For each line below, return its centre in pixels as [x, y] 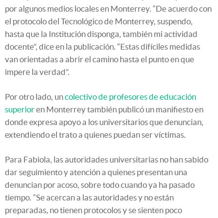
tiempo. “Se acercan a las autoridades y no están [89, 198]
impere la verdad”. [37, 72]
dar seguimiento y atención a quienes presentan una [96, 172]
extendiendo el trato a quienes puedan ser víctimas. [95, 135]
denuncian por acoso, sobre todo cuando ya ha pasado [100, 185]
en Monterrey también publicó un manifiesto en [119, 109]
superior [20, 109]
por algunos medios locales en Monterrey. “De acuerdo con [108, 9]
